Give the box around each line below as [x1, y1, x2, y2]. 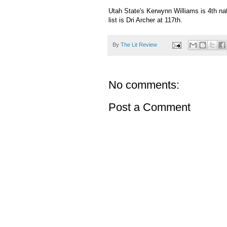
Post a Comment [108, 101, 191, 114]
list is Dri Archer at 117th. [108, 16, 182, 24]
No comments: [108, 79, 179, 92]
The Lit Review [121, 42, 157, 48]
